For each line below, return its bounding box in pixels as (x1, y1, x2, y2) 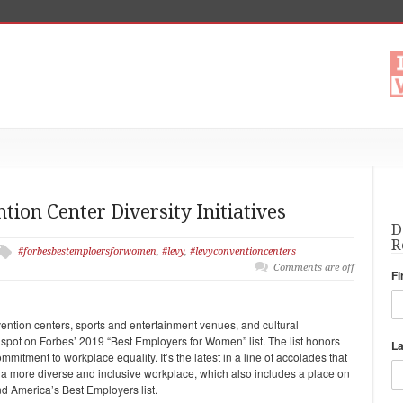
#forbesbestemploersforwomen (18, 246, 157, 257)
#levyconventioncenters (190, 246, 296, 257)
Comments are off (273, 262, 354, 273)
